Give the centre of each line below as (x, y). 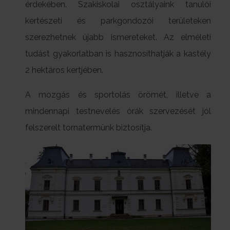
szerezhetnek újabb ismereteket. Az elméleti (118, 37)
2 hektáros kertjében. (64, 70)
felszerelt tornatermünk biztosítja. (89, 128)
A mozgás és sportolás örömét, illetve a (118, 95)
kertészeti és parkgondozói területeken (118, 21)
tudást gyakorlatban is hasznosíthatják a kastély (118, 54)
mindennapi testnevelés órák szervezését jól (118, 111)
